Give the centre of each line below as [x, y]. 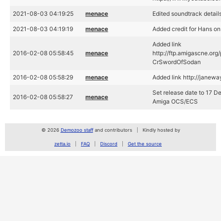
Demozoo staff [77, 130]
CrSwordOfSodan [177, 62]
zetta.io [62, 144]
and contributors [112, 130]
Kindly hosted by [161, 130]
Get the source [145, 144]
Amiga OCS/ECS [175, 101]
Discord [109, 144]
